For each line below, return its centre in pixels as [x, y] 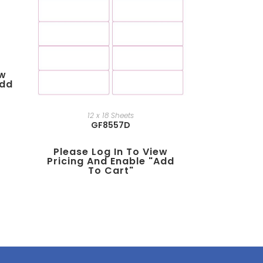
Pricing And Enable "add [111, 161]
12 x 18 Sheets [111, 116]
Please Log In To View [111, 152]
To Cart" [111, 171]
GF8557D [111, 125]
